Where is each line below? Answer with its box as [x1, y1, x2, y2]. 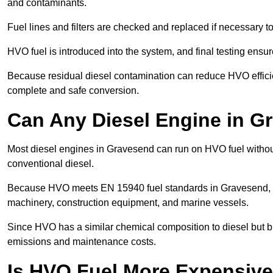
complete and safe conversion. [7, 85, 139, 96]
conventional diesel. [7, 158, 96, 169]
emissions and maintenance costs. [7, 236, 156, 247]
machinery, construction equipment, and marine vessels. [7, 197, 251, 208]
